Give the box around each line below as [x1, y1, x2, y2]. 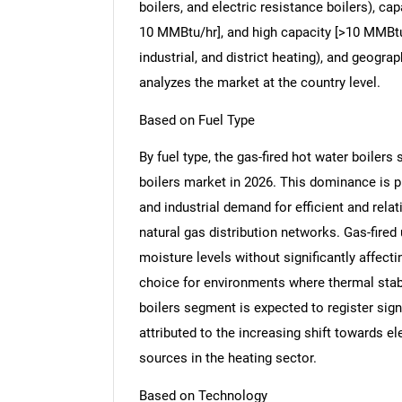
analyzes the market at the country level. [138, 74, 380, 91]
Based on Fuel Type [138, 111, 255, 128]
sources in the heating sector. [138, 350, 317, 367]
